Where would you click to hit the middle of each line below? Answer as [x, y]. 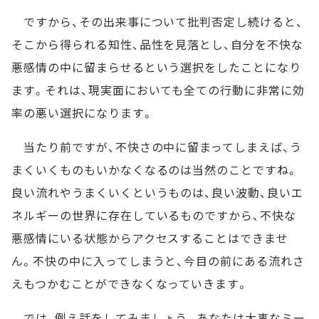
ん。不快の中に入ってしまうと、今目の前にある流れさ [158, 261]
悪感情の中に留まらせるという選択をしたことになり [157, 67]
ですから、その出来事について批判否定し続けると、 [157, 21]
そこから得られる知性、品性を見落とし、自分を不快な [157, 44]
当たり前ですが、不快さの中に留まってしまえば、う [157, 147]
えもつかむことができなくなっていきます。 [130, 283]
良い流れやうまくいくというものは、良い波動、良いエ [157, 192]
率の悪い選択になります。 [83, 113]
